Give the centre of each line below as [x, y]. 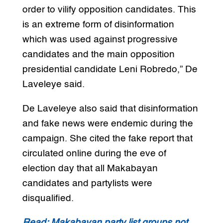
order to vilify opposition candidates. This [109, 10]
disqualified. [48, 199]
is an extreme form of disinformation [98, 25]
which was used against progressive [100, 40]
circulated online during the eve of [94, 154]
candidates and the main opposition [98, 55]
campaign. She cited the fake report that [107, 139]
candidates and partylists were [87, 184]
